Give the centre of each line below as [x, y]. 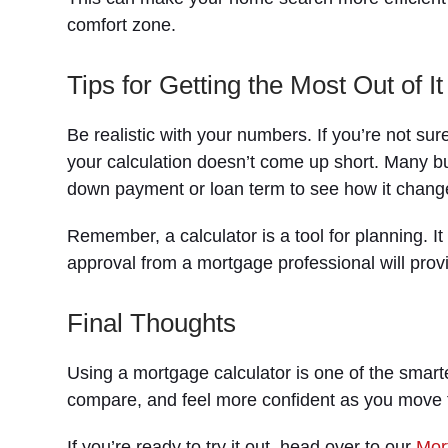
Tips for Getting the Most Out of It [255, 85]
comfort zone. [122, 25]
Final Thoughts [152, 323]
